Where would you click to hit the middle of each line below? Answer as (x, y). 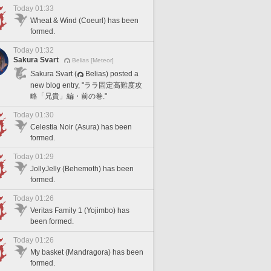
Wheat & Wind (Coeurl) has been (84, 21)
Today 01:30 (34, 115)
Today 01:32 (34, 50)
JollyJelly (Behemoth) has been (82, 169)
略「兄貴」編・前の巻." (69, 96)
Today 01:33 (34, 8)
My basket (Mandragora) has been (87, 252)
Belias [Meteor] (93, 60)
